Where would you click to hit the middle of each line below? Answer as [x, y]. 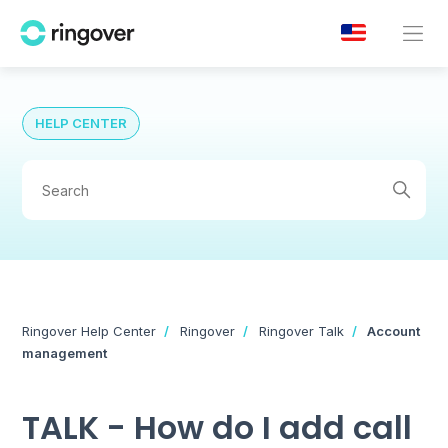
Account [394, 331]
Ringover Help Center [89, 331]
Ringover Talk [302, 331]
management [65, 353]
